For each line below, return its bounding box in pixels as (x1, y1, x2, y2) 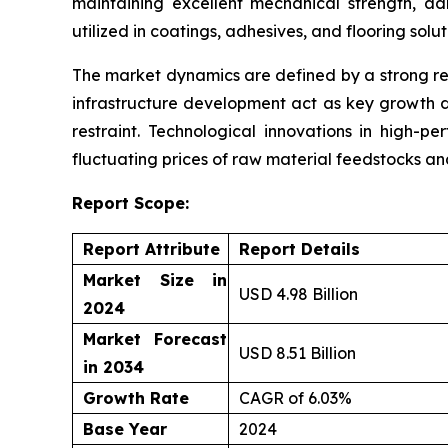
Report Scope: (72, 192, 189, 213)
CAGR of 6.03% (239, 387, 352, 408)
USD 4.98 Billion (239, 283, 358, 304)
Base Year (83, 418, 167, 439)
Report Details (239, 238, 360, 259)
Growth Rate (83, 387, 189, 408)
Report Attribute (83, 238, 220, 259)
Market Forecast (83, 328, 227, 349)
